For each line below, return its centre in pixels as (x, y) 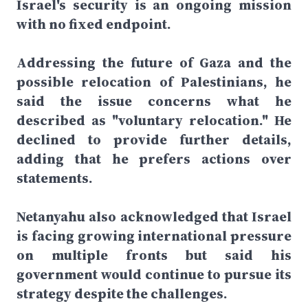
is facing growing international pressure (154, 236)
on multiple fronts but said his (154, 255)
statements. (55, 178)
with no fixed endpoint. (94, 24)
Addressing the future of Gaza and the (154, 63)
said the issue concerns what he (154, 101)
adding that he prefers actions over (154, 159)
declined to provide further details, (154, 140)
